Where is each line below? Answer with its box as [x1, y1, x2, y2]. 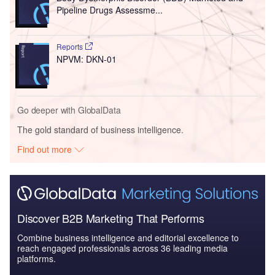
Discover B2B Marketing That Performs [17, 209, 204, 226]
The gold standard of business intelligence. [17, 123, 184, 136]
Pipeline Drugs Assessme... [56, 3, 163, 16]
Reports [56, 41, 85, 52]
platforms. [17, 252, 56, 265]
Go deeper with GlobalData [17, 104, 121, 117]
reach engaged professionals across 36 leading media [17, 241, 228, 254]
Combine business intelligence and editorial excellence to [17, 231, 239, 244]
